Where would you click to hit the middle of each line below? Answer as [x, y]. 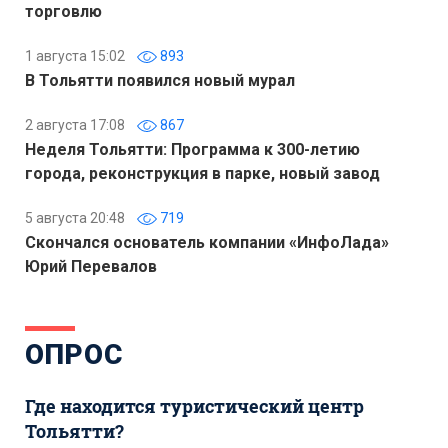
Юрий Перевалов [91, 267]
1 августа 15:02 [75, 56]
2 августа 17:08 [75, 125]
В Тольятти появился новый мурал [160, 81]
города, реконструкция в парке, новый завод [202, 174]
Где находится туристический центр [194, 406]
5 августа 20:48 [75, 218]
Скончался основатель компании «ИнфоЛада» [207, 243]
